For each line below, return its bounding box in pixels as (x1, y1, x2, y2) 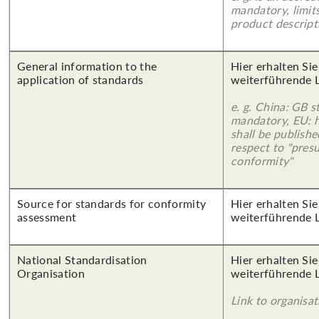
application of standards (17, 73, 144, 86)
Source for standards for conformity (17, 197, 206, 210)
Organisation (17, 266, 85, 280)
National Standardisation (17, 253, 147, 266)
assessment (17, 210, 77, 224)
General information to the (17, 59, 157, 73)
